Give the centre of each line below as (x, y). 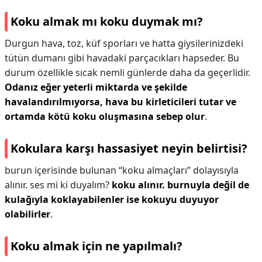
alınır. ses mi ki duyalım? (58, 185)
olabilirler (27, 214)
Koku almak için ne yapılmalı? (96, 246)
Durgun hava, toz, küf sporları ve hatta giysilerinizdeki (124, 43)
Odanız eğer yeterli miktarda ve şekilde (96, 87)
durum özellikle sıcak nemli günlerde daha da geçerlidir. (127, 73)
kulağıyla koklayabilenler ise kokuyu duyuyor (112, 199)
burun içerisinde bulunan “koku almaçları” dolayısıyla (122, 170)
